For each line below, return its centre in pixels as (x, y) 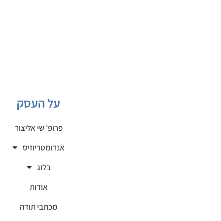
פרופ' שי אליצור (38, 128)
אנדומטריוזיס (44, 147)
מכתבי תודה (39, 206)
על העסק (39, 103)
